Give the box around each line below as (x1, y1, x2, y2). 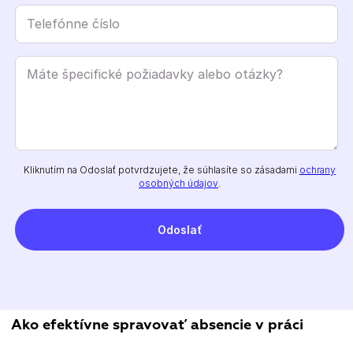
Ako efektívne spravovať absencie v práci (11, 318, 303, 333)
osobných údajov (139, 176, 218, 189)
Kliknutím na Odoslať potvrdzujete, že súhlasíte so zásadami (24, 163, 299, 176)
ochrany (299, 163, 336, 176)
